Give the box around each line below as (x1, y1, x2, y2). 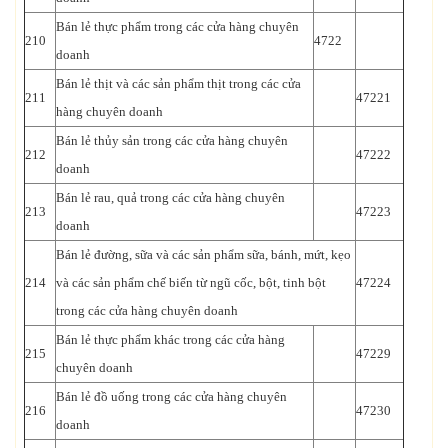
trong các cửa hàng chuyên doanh (56, 302, 238, 318)
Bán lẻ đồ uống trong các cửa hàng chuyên (56, 388, 287, 404)
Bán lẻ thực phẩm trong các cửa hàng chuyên (56, 18, 299, 34)
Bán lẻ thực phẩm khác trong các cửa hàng (56, 331, 285, 347)
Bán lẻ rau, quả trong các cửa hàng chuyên (56, 189, 285, 205)
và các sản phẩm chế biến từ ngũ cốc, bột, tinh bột (56, 274, 326, 290)
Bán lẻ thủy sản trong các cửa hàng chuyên (56, 132, 288, 148)
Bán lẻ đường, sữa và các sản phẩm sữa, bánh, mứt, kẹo (56, 246, 351, 262)
